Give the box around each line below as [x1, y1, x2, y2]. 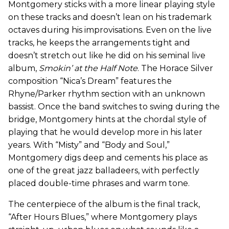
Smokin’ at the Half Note [39, 63, 138, 73]
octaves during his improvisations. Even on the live [8, 25, 212, 35]
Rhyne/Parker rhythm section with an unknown [8, 88, 205, 99]
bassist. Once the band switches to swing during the [8, 101, 220, 111]
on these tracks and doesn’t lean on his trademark [8, 12, 212, 22]
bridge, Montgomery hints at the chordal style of [8, 114, 207, 124]
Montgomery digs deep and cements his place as [8, 152, 208, 163]
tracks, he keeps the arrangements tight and [8, 37, 190, 48]
